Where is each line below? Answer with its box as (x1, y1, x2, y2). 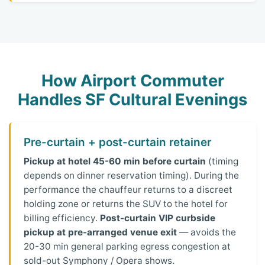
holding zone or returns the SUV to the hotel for (24, 198, 228, 210)
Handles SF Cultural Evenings (18, 90, 247, 110)
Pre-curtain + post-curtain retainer (24, 135, 212, 149)
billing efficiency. (24, 212, 101, 224)
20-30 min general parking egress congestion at (24, 241, 231, 253)
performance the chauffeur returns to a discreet (24, 184, 233, 196)
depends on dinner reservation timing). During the (24, 170, 240, 182)
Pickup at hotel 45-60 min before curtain (24, 156, 206, 167)
